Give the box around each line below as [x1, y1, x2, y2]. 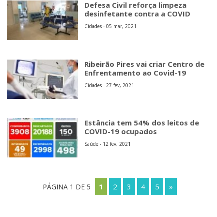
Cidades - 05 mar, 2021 [84, 23, 137, 30]
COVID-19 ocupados [84, 126, 157, 136]
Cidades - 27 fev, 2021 [84, 81, 135, 89]
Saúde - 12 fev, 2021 [84, 140, 131, 147]
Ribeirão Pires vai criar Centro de [84, 59, 205, 69]
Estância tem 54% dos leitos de [84, 117, 200, 127]
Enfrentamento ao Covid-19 [84, 67, 186, 77]
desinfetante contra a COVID [84, 9, 191, 19]
